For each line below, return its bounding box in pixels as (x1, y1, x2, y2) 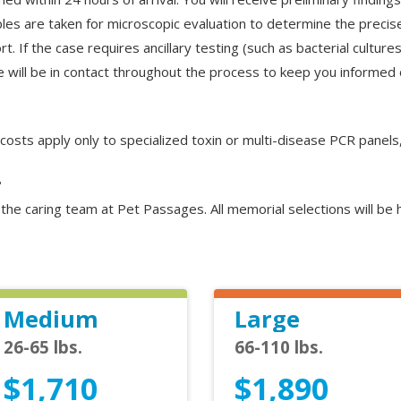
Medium (4, 303, 98, 334)
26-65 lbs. (4, 335, 82, 358)
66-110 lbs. (234, 335, 323, 358)
